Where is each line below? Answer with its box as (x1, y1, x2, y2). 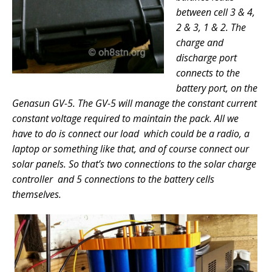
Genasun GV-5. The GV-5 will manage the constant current (12, 96, 257, 110)
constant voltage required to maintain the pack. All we (12, 111, 239, 125)
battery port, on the (176, 81, 257, 95)
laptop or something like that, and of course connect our (12, 141, 249, 155)
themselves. (12, 187, 64, 201)
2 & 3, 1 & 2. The (176, 20, 246, 34)
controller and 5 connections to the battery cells (12, 172, 214, 186)
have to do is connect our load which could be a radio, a (12, 126, 250, 140)
